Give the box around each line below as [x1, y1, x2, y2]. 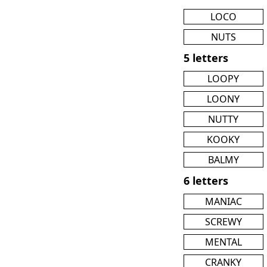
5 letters [184, 50, 228, 65]
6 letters [184, 173, 228, 188]
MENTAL [204, 235, 242, 249]
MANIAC [204, 194, 242, 208]
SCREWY [204, 215, 242, 228]
